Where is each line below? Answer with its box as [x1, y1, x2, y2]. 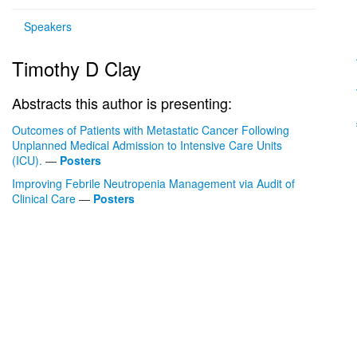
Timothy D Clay [12, 54, 141, 82]
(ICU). [12, 152, 42, 168]
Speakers [24, 18, 72, 34]
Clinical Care [12, 190, 76, 206]
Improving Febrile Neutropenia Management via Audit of [12, 175, 295, 191]
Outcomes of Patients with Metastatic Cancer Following [12, 122, 289, 138]
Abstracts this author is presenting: [12, 92, 232, 113]
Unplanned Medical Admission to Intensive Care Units [12, 137, 282, 153]
